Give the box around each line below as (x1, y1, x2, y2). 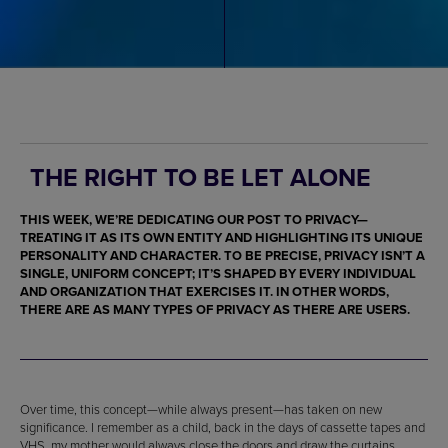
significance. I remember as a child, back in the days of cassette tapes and (20, 418, 425, 437)
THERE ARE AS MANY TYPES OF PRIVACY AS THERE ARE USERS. (20, 300, 410, 320)
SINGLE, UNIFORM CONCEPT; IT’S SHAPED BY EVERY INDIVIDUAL (20, 264, 416, 284)
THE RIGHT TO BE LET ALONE (30, 159, 371, 196)
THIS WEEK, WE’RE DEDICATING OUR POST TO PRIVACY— (20, 210, 368, 230)
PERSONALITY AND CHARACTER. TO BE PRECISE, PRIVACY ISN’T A (20, 246, 425, 266)
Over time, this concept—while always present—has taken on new (20, 400, 382, 419)
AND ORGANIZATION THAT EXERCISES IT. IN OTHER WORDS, (20, 282, 389, 302)
